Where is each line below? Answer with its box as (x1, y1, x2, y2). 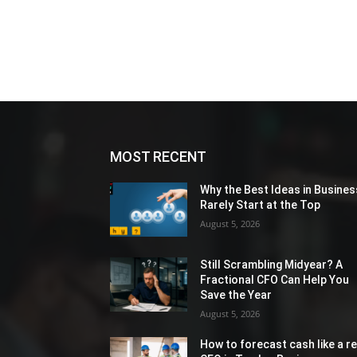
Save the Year (200, 288, 273, 302)
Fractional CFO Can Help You (200, 273, 350, 287)
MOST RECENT (110, 148, 206, 166)
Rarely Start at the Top (200, 198, 321, 212)
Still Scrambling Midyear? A (200, 258, 343, 272)
